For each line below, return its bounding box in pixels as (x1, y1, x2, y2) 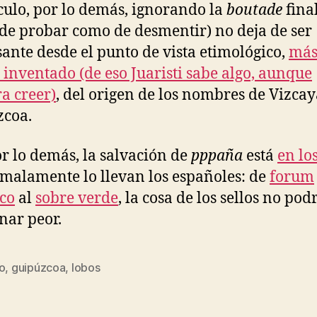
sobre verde (35, 189, 118, 208)
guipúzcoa (11, 260, 66, 275)
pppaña (191, 146, 243, 166)
